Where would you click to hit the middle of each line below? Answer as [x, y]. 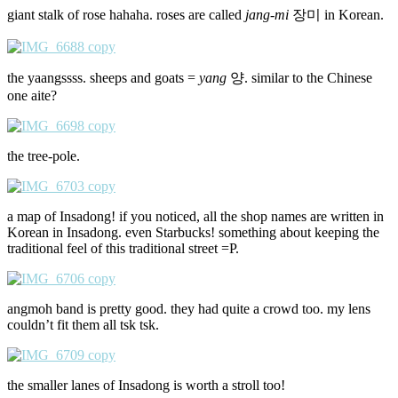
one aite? [32, 96]
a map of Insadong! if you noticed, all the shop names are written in [195, 217]
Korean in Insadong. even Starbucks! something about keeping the [193, 233]
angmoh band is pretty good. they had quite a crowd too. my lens [189, 309]
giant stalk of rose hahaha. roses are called [126, 15]
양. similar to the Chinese [299, 78]
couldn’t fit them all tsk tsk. [83, 325]
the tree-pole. [44, 156]
